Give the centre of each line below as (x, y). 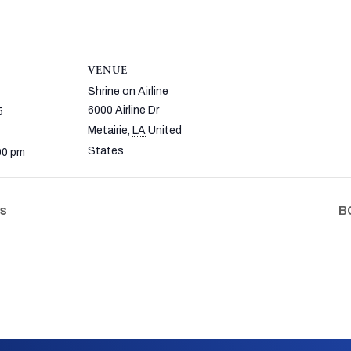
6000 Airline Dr (123, 110)
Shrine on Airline (128, 91)
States (106, 151)
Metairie (108, 130)
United (165, 130)
